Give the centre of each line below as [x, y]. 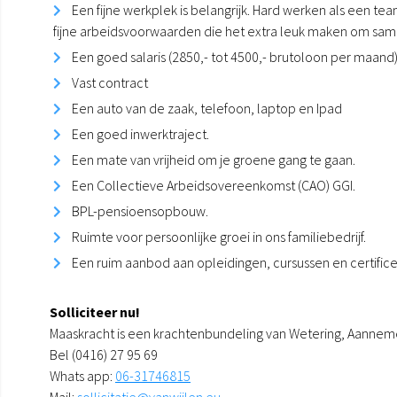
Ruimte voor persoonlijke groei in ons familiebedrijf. [219, 236]
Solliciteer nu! [95, 311]
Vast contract [110, 82]
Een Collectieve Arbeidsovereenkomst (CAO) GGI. [214, 185]
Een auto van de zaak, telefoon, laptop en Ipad [207, 108]
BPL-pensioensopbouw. [140, 210]
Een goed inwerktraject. [140, 133]
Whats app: [82, 375]
